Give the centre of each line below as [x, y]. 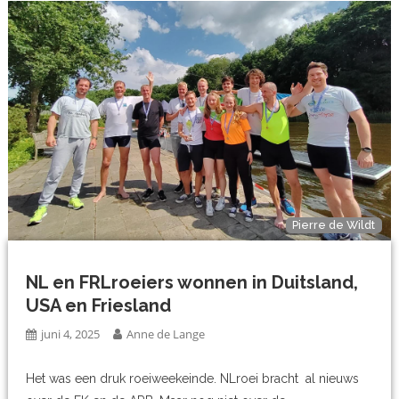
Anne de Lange [166, 334]
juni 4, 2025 [71, 334]
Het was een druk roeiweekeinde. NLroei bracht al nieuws [193, 378]
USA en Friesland [99, 305]
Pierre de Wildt [334, 225]
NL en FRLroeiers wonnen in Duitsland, [192, 282]
